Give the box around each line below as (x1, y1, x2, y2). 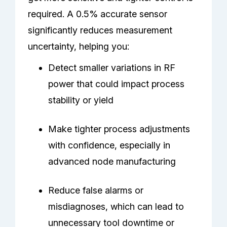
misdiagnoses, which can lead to (48, 201, 184, 212)
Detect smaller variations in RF (48, 62, 176, 73)
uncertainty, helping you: (28, 41, 130, 52)
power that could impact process (48, 79, 185, 90)
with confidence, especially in (48, 140, 171, 151)
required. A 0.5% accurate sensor (28, 9, 168, 20)
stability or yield (48, 95, 114, 106)
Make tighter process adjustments (48, 124, 191, 135)
